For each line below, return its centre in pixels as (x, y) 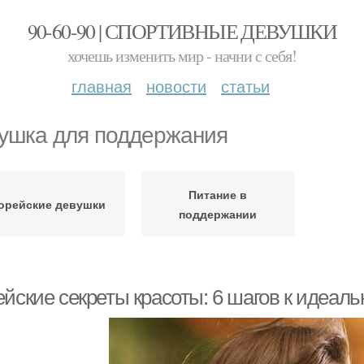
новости (176, 86)
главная (102, 86)
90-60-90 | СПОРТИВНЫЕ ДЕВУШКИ (182, 31)
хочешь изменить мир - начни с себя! (182, 56)
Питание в (218, 194)
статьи (245, 86)
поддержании (218, 214)
